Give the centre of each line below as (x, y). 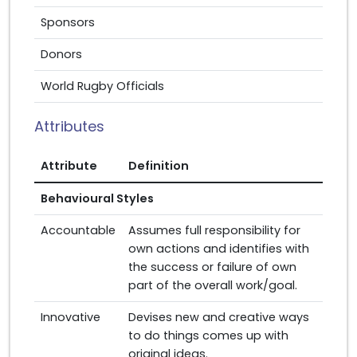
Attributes (69, 126)
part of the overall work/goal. (213, 285)
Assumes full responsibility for (214, 230)
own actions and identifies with (219, 249)
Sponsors (68, 22)
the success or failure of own (212, 267)
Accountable (78, 230)
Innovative (71, 317)
